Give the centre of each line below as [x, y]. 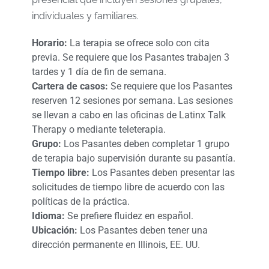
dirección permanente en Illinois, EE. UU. [116, 244]
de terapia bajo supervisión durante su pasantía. [133, 158]
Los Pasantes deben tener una [142, 230]
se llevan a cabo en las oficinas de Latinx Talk [128, 115]
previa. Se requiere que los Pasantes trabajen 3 [130, 57]
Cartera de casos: [70, 86]
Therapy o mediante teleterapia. [98, 129]
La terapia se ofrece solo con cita [138, 43]
